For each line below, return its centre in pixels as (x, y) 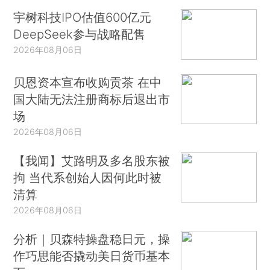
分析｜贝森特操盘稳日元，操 (92, 239)
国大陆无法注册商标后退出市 (92, 99)
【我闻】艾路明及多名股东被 (92, 160)
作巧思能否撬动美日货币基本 (92, 256)
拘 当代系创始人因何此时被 (88, 177)
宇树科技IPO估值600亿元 (83, 17)
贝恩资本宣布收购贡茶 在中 (88, 82)
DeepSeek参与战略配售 (80, 34)
